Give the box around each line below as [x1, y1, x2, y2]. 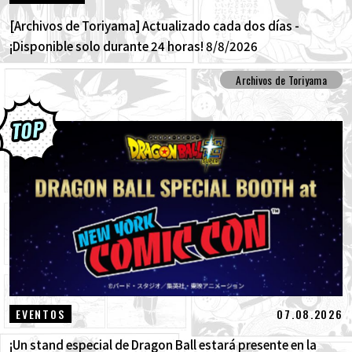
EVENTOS [16, 306, 65, 323]
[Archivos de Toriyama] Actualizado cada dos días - [9, 16, 299, 35]
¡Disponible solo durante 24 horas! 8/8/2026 [9, 37, 258, 55]
